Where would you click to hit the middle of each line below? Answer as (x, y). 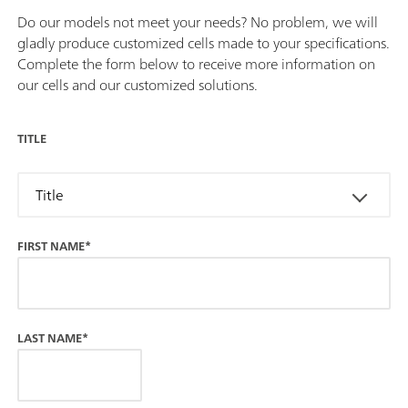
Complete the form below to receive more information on (196, 63)
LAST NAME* (53, 338)
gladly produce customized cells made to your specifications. (204, 42)
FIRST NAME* (54, 246)
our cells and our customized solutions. (138, 84)
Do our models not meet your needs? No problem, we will (198, 21)
